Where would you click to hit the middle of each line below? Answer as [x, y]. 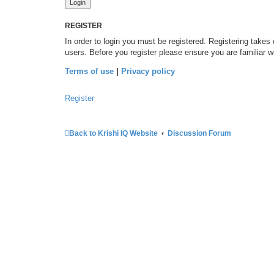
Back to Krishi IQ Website [113, 133]
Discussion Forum [200, 133]
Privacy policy [148, 72]
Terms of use [89, 72]
